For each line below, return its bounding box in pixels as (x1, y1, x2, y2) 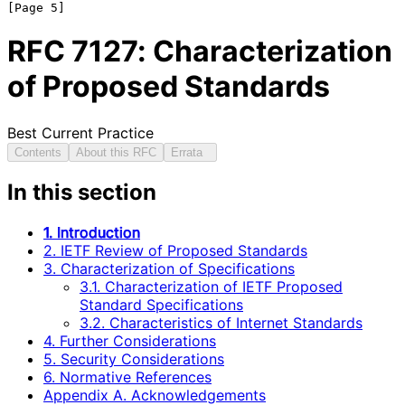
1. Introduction (43, 223, 140, 242)
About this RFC (76, 145, 156, 159)
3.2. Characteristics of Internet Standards (80, 314, 363, 333)
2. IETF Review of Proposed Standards (43, 241, 307, 260)
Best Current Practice (7, 123, 154, 142)
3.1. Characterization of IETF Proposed (80, 278, 343, 297)
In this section (7, 179, 156, 206)
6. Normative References (43, 368, 212, 387)
